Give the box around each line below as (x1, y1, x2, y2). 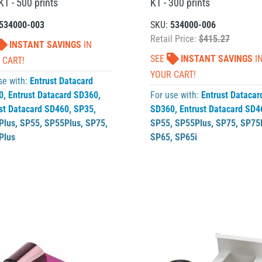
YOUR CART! (150, 69, 196, 80)
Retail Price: (150, 33, 199, 44)
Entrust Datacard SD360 (8, 89, 99, 101)
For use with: (150, 89, 201, 101)
